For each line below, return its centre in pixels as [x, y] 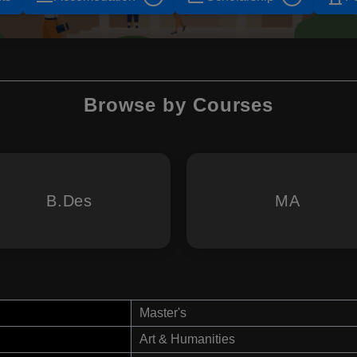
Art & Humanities [187, 339]
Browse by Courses [178, 105]
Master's [163, 313]
